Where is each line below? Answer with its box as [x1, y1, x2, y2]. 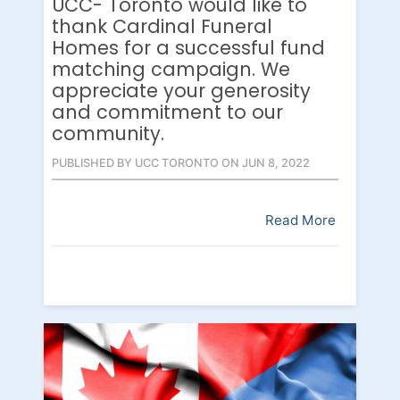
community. [52, 121, 164, 147]
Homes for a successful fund [52, 35, 325, 62]
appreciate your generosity [52, 78, 311, 104]
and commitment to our [52, 99, 283, 126]
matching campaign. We [52, 56, 290, 83]
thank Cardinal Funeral [52, 13, 272, 40]
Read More [265, 212, 336, 229]
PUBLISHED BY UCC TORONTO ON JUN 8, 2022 [52, 156, 310, 171]
